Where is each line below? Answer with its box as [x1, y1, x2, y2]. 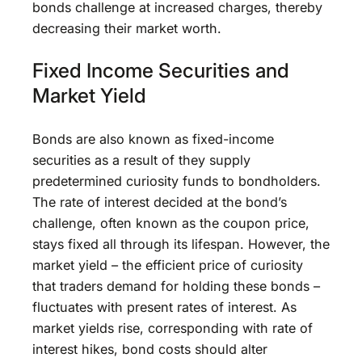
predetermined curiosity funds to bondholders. [32, 172, 321, 189]
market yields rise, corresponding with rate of [32, 319, 313, 336]
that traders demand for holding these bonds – [32, 277, 320, 294]
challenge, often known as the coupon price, [32, 214, 309, 231]
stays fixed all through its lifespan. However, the [32, 235, 330, 252]
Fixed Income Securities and [32, 58, 289, 83]
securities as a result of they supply [32, 151, 250, 168]
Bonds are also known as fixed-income [32, 130, 274, 147]
